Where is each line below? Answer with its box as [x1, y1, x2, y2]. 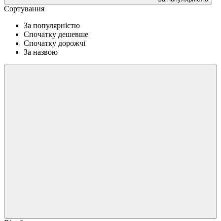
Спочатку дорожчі [24, 38, 85, 47]
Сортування [4, 4, 44, 13]
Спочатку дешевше [24, 30, 88, 38]
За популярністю [24, 21, 80, 30]
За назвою [24, 47, 58, 56]
